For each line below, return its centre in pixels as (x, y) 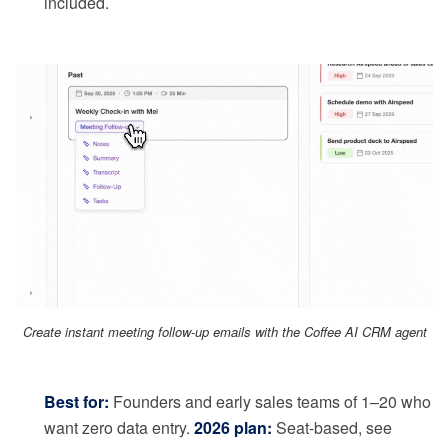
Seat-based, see (332, 428)
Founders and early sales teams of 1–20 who (270, 402)
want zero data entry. (119, 428)
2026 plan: (233, 428)
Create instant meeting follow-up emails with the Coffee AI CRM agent (224, 332)
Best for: (76, 402)
